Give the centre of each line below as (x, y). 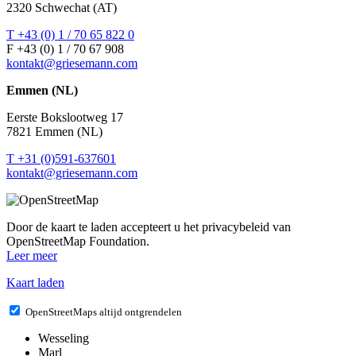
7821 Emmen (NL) (54, 131)
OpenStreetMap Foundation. (78, 241)
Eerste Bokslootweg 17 (65, 117)
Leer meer (32, 255)
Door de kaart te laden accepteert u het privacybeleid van (149, 226)
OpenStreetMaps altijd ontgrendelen (104, 311)
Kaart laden (35, 282)
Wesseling (64, 338)
